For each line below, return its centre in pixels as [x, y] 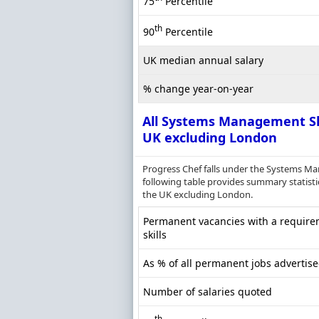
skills [155, 235]
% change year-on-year [198, 89]
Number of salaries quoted [208, 292]
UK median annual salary [203, 61]
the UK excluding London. [198, 195]
